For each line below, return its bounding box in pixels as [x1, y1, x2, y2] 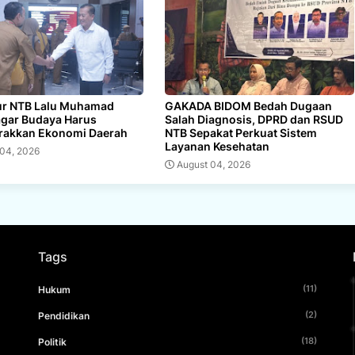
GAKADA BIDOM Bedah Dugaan [164, 98, 332, 113]
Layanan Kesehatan [164, 139, 269, 153]
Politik [38, 335, 67, 348]
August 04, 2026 [176, 158, 250, 170]
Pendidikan [38, 309, 90, 322]
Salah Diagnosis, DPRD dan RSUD [164, 112, 343, 126]
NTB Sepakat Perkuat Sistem [164, 125, 317, 139]
